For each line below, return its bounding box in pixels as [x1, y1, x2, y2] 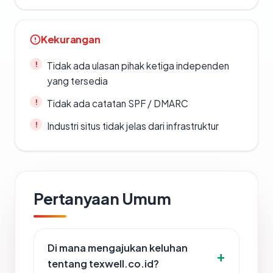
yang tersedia [47, 75, 108, 87]
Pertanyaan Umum [34, 188, 171, 208]
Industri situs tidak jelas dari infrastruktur [47, 120, 219, 132]
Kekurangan [41, 33, 101, 46]
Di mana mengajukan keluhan [48, 241, 188, 254]
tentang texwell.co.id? [48, 257, 159, 270]
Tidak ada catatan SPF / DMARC [47, 97, 188, 109]
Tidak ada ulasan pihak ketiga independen [47, 60, 229, 71]
